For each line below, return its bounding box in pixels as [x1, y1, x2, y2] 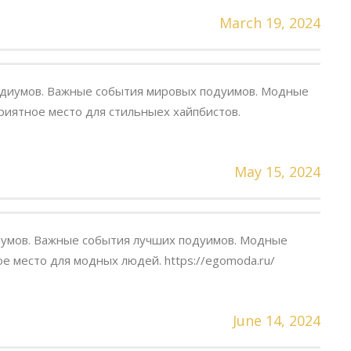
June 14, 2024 [233, 310, 320, 330]
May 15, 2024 [234, 161, 320, 181]
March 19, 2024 [219, 13, 320, 32]
